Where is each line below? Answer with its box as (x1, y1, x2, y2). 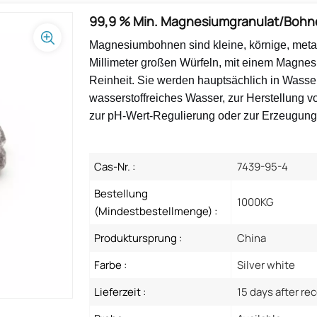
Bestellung (94, 185, 149, 201)
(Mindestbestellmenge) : (94, 203, 218, 219)
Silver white (237, 257, 296, 272)
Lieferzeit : (94, 284, 146, 299)
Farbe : (94, 257, 127, 272)
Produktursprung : (94, 230, 183, 246)
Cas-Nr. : (94, 158, 136, 174)
